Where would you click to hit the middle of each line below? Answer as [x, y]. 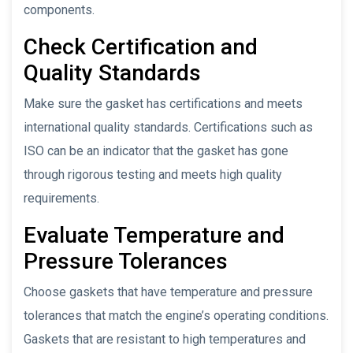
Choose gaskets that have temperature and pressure [168, 292]
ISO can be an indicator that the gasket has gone [156, 150]
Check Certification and [141, 46]
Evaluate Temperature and [154, 235]
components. [59, 9]
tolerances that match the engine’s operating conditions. [176, 315]
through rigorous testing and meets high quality [153, 174]
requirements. [61, 198]
